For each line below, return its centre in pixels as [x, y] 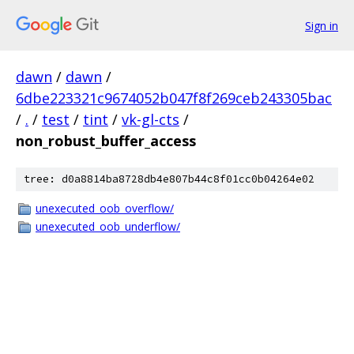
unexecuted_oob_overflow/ [105, 208]
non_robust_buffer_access [106, 141]
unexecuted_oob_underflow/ [108, 226]
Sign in [322, 25]
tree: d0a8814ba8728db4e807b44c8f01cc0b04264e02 [169, 179]
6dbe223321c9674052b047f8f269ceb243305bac [174, 98]
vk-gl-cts [151, 119]
